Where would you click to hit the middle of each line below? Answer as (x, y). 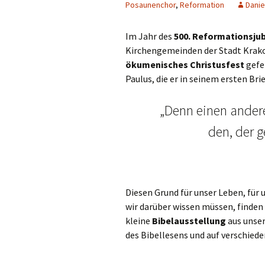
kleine (139, 221)
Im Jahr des (150, 36)
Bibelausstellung (189, 221)
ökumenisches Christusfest (185, 64)
